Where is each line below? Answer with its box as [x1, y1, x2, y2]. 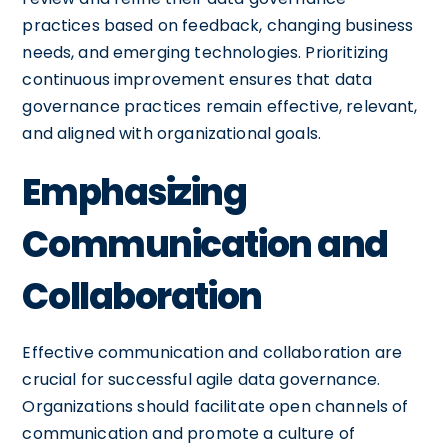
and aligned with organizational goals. [22, 121, 322, 145]
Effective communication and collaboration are [22, 340, 403, 364]
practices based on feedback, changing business [22, 13, 414, 37]
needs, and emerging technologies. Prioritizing [22, 40, 389, 64]
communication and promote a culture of [22, 421, 356, 445]
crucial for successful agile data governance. [22, 367, 381, 391]
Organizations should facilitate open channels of [22, 394, 409, 418]
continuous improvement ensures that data [22, 67, 373, 91]
